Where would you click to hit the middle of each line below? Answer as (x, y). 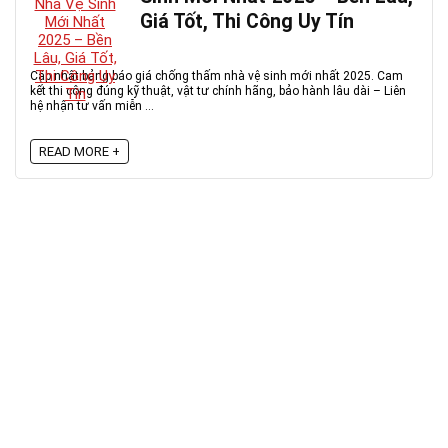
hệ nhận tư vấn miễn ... (92, 106)
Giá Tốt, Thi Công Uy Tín (247, 21)
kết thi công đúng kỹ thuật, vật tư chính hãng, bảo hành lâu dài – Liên (218, 91)
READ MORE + (79, 151)
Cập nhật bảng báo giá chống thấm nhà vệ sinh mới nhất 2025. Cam (216, 76)
